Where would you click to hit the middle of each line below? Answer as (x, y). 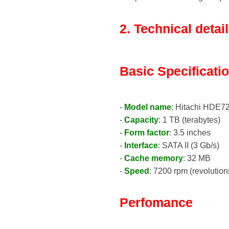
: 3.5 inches (190, 132)
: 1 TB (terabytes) (189, 120)
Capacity (141, 120)
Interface (141, 145)
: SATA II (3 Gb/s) (189, 145)
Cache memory (154, 158)
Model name (148, 107)
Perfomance (156, 203)
